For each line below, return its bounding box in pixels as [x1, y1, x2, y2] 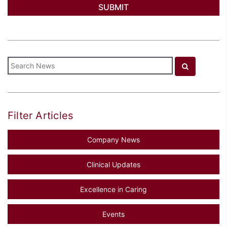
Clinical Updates [87, 160, 140, 169]
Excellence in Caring [80, 184, 147, 194]
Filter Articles [8, 109, 73, 122]
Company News [87, 135, 140, 144]
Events [102, 209, 125, 218]
